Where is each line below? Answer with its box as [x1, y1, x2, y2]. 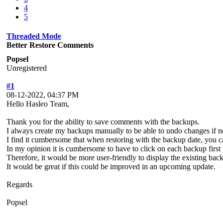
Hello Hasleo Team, [6, 99, 69, 108]
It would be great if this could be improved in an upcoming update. [6, 162, 216, 171]
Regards [6, 180, 32, 189]
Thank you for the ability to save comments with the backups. [6, 117, 200, 126]
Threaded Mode [6, 31, 61, 40]
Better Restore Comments [6, 40, 94, 49]
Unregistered [6, 63, 47, 72]
